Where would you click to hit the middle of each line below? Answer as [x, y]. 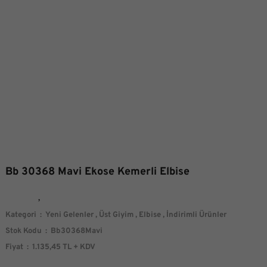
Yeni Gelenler [69, 215]
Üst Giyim [116, 215]
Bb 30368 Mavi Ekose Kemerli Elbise [97, 172]
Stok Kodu [24, 231]
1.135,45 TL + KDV [64, 247]
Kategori [21, 215]
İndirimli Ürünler [196, 215]
